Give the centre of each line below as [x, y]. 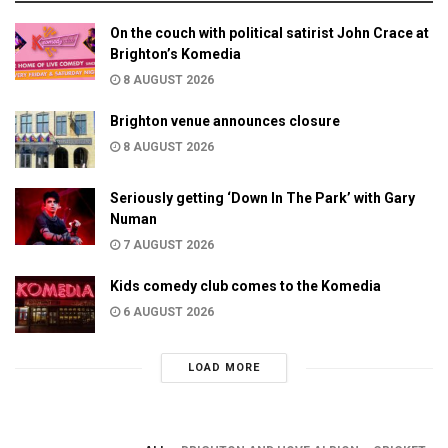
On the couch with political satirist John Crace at [269, 32]
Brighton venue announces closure [225, 120]
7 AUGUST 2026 [167, 244]
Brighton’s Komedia [175, 53]
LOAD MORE [223, 368]
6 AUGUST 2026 [167, 311]
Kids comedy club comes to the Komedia [245, 285]
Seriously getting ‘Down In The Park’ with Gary [262, 197]
